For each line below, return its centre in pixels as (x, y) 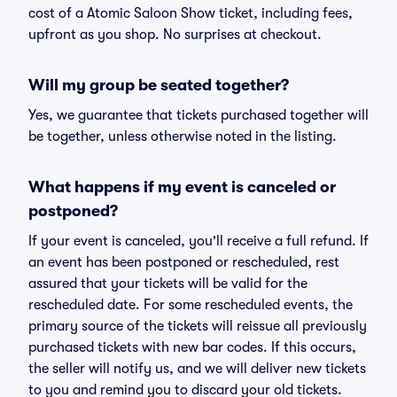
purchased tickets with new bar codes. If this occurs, (192, 347)
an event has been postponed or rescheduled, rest (184, 262)
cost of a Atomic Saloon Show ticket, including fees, (191, 13)
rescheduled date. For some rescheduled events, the (191, 305)
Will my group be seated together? (159, 85)
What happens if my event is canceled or (182, 187)
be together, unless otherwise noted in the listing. (183, 136)
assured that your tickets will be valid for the (168, 284)
